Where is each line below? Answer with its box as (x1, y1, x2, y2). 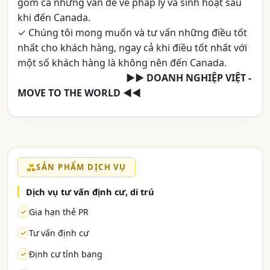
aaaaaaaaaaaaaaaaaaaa (17, 71, 126, 84)
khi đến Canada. (17, 11, 90, 24)
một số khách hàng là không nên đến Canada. (17, 56, 227, 69)
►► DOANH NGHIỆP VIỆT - (126, 71, 251, 84)
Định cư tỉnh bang (29, 248, 102, 260)
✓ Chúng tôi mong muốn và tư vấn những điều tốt (17, 26, 247, 39)
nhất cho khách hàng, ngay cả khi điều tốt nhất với (17, 41, 247, 54)
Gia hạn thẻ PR (29, 206, 89, 218)
